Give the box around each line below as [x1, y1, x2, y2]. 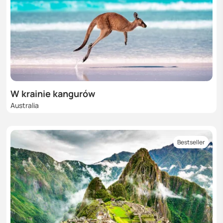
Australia [10, 100, 39, 110]
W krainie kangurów [10, 87, 95, 100]
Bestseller [177, 137, 205, 146]
